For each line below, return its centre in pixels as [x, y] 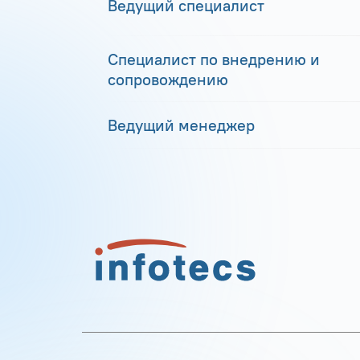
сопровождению [168, 79]
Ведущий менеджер [181, 125]
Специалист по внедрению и [214, 59]
